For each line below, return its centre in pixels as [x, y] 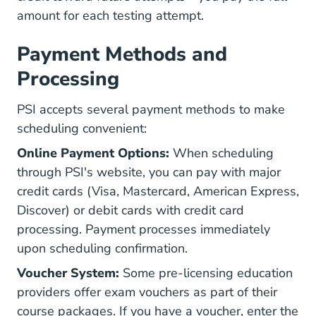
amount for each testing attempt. [110, 16]
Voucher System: [68, 273]
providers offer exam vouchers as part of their [147, 292]
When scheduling [221, 153]
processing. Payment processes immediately [144, 229]
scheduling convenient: [82, 128]
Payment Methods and [122, 54]
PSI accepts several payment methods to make [151, 109]
